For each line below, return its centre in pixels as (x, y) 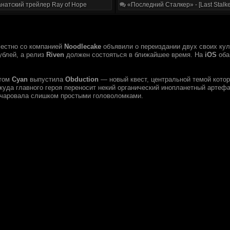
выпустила (46, 79)
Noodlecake (83, 46)
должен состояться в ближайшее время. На (135, 55)
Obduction (82, 79)
